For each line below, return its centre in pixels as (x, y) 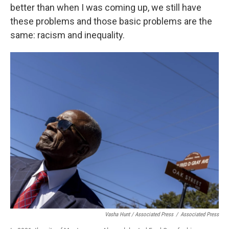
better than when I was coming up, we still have (106, 7)
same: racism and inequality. (67, 35)
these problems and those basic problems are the (111, 21)
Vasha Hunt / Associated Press (139, 214)
